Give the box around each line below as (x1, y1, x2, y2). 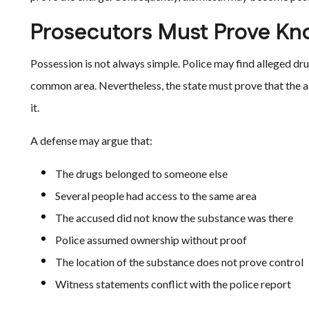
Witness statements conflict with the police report (55, 277, 291, 290)
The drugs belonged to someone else (55, 167, 228, 180)
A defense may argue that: (30, 134, 152, 147)
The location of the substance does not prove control (55, 255, 303, 268)
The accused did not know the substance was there (55, 211, 293, 224)
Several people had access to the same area (55, 189, 257, 202)
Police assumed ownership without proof (55, 233, 247, 246)
